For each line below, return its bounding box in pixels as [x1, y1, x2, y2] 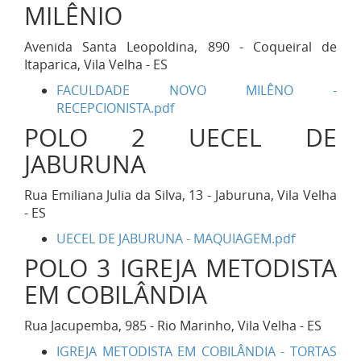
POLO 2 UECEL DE [24, 122, 337, 154]
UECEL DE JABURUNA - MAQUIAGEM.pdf [56, 230, 295, 247]
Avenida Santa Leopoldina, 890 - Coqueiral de [24, 38, 337, 56]
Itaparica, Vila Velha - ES [24, 56, 168, 73]
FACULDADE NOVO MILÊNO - [56, 81, 337, 99]
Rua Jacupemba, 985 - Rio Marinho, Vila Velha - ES [24, 317, 322, 334]
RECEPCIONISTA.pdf [56, 99, 174, 117]
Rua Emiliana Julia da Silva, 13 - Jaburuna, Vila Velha [24, 186, 337, 204]
